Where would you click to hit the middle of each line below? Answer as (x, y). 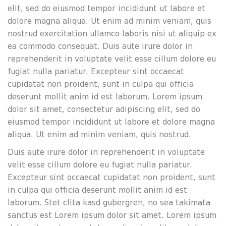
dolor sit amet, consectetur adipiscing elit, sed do (104, 109)
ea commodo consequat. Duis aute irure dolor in (100, 46)
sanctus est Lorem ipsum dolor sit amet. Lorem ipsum (112, 215)
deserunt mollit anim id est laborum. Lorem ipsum (105, 97)
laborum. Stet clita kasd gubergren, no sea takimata (109, 203)
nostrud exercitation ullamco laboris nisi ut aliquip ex (112, 34)
